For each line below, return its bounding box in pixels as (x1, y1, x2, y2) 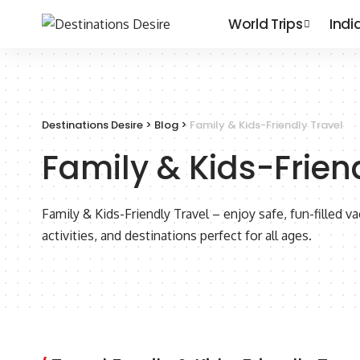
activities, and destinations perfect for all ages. (42, 227, 312, 244)
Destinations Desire (42, 117, 143, 133)
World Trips (228, 14, 303, 34)
